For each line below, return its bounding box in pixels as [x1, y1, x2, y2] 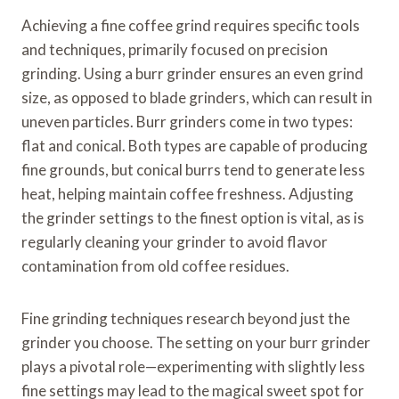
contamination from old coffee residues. [21, 256, 289, 275]
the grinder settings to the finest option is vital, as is [21, 208, 364, 227]
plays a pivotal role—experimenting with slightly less [21, 356, 365, 376]
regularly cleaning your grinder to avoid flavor [21, 232, 328, 251]
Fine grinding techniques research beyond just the [21, 308, 350, 328]
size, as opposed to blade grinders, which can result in [21, 87, 372, 107]
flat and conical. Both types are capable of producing [21, 135, 368, 155]
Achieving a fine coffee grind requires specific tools [21, 15, 360, 35]
